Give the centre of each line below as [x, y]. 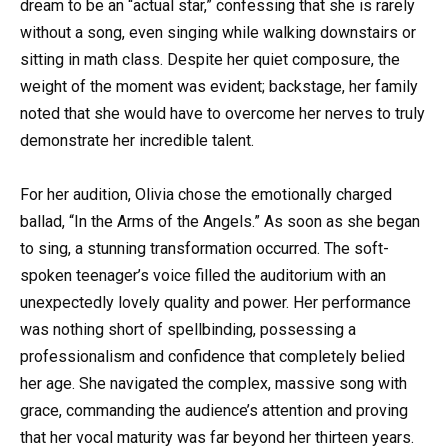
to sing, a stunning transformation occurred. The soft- [204, 248]
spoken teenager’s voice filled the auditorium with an [203, 275]
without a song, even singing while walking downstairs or [218, 32]
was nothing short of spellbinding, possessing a [188, 329]
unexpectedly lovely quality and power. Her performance [215, 302]
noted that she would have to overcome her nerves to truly [222, 113]
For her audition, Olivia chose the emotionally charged [206, 194]
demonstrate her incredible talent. [137, 140]
